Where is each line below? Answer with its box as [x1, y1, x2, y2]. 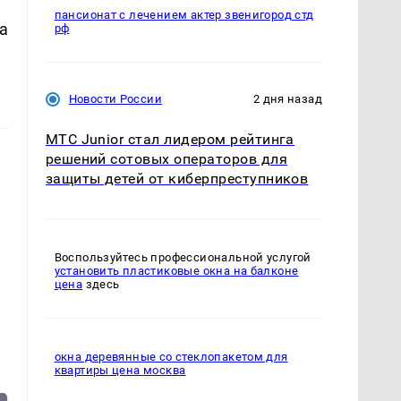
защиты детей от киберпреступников [45, 170, 309, 188]
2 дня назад [252, 92, 322, 107]
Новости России [68, 92, 162, 107]
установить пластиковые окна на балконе [54, 264, 299, 278]
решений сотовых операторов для [45, 150, 287, 168]
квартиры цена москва [54, 363, 186, 378]
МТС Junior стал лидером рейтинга [45, 131, 294, 149]
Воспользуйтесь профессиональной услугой [54, 251, 311, 265]
